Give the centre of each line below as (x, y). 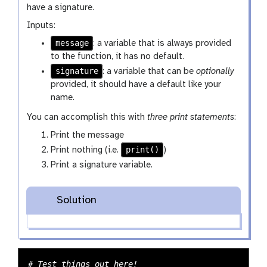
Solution (76, 201)
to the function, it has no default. (118, 57)
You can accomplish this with (87, 118)
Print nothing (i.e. (86, 150)
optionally (215, 72)
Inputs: (41, 26)
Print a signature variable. (102, 165)
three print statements (191, 118)
